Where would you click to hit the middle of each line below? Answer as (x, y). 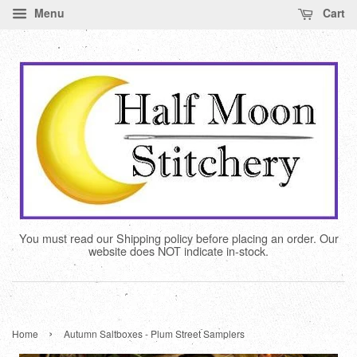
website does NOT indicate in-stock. (178, 251)
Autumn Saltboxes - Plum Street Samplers (154, 333)
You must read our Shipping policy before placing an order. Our (178, 238)
